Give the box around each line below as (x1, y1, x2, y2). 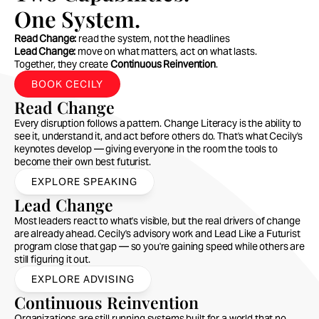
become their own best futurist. (14, 155, 151, 168)
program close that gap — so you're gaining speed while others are (14, 240, 305, 253)
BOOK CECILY (31, 78, 103, 90)
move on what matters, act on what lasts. (75, 45, 257, 58)
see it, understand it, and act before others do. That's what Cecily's (14, 130, 303, 142)
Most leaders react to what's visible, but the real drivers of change (14, 214, 300, 227)
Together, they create (14, 58, 110, 70)
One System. (14, 4, 140, 33)
